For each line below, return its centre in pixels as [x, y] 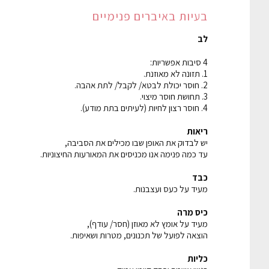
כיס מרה [192, 212]
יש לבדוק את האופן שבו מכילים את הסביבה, [136, 142]
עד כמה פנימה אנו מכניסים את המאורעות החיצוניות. [124, 154]
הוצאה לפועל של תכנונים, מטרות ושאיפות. [139, 235]
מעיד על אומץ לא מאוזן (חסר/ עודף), [147, 223]
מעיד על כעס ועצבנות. [171, 189]
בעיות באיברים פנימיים [150, 16]
